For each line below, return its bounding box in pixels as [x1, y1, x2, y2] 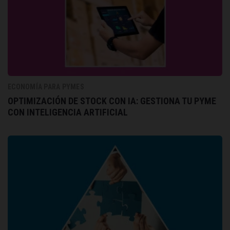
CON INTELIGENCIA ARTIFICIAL [8, 107, 128, 118]
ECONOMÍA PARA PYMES [8, 83, 84, 91]
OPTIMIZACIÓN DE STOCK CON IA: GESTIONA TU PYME [8, 95, 216, 107]
